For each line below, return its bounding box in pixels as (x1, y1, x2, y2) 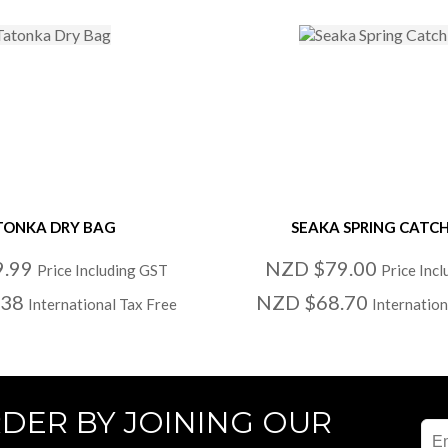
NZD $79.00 (265, 255, 382, 280)
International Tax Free (27, 294, 177, 313)
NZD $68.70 (256, 289, 373, 314)
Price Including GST (36, 260, 168, 279)
